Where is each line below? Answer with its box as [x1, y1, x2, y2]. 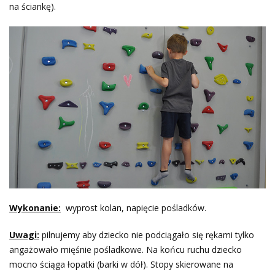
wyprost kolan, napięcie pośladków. [61, 201, 206, 214]
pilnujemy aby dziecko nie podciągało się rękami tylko [39, 228, 254, 241]
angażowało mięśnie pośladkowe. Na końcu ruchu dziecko [9, 243, 242, 255]
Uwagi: [9, 228, 39, 241]
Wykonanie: [9, 201, 61, 214]
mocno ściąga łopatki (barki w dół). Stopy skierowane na [9, 258, 233, 270]
